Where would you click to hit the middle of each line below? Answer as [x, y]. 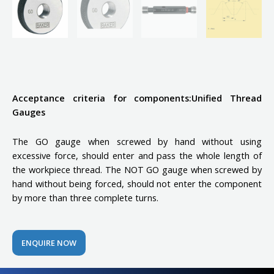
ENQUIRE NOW [49, 243]
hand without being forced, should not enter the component [137, 184]
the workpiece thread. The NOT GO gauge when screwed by [137, 170]
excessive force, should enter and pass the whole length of [137, 156]
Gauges [29, 112]
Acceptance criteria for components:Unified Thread [137, 98]
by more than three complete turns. [85, 198]
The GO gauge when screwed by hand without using [137, 142]
